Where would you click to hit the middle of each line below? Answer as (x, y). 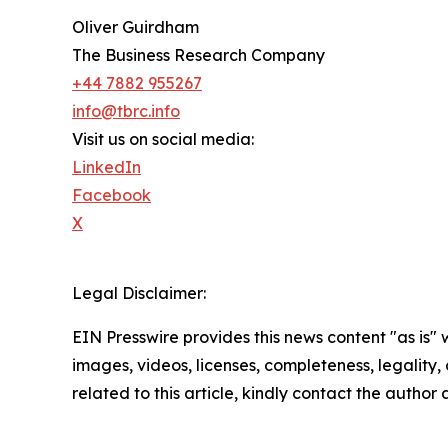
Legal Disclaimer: (139, 292)
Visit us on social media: (163, 138)
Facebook (111, 194)
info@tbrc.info (126, 110)
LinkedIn (106, 166)
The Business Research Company (198, 54)
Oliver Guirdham (135, 26)
